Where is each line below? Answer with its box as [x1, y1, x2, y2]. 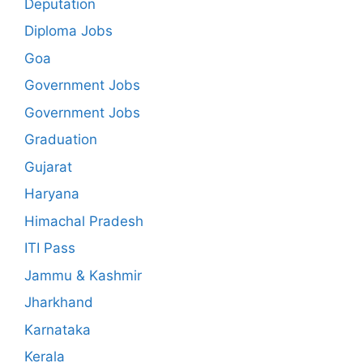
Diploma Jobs [24, 23, 113, 39]
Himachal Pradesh [24, 212, 143, 229]
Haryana [24, 186, 79, 202]
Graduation [24, 131, 97, 147]
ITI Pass [24, 240, 75, 256]
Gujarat [24, 158, 72, 175]
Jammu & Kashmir [24, 267, 142, 284]
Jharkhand [24, 294, 93, 310]
